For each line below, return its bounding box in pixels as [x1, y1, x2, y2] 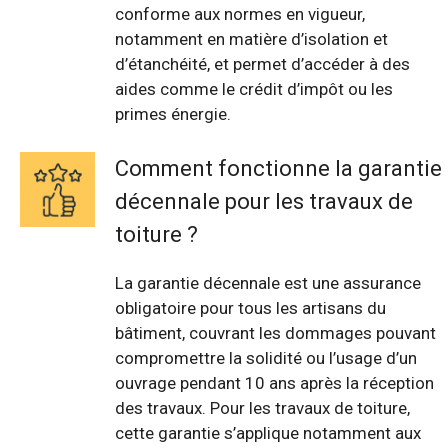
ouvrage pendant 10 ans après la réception [115, 373, 434, 394]
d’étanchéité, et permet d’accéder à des [115, 53, 410, 74]
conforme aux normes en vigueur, [115, 3, 365, 24]
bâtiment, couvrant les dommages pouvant [115, 323, 436, 344]
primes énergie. [115, 103, 231, 124]
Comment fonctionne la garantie [115, 156, 442, 182]
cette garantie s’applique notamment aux [115, 423, 421, 444]
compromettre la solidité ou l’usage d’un [115, 348, 417, 369]
